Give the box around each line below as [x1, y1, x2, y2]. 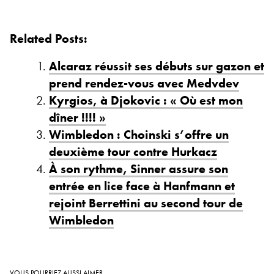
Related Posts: [10, 30, 87, 46]
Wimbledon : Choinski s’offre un [49, 126, 229, 143]
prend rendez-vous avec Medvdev [49, 75, 239, 91]
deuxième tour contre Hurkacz [49, 143, 217, 160]
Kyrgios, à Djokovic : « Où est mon [49, 92, 243, 108]
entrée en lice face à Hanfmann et [49, 177, 235, 194]
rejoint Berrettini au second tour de [49, 194, 243, 211]
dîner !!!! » [49, 109, 106, 125]
